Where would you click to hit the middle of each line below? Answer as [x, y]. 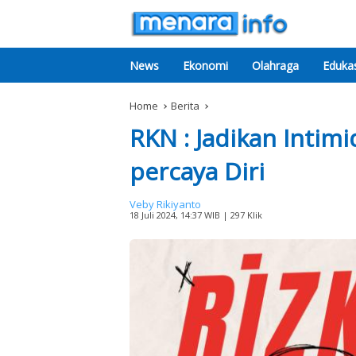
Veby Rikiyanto [165, 204]
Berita [185, 106]
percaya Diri [197, 171]
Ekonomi [205, 65]
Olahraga [275, 65]
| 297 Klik [241, 215]
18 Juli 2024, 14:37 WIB [175, 215]
